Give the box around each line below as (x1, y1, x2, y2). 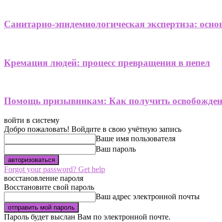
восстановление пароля (4, 173, 83, 182)
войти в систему (4, 115, 59, 124)
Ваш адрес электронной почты (96, 192, 200, 201)
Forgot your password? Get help (4, 165, 105, 173)
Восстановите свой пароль (4, 182, 94, 191)
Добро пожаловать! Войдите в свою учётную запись (4, 124, 181, 133)
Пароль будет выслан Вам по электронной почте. (4, 212, 170, 221)
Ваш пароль (96, 144, 136, 153)
